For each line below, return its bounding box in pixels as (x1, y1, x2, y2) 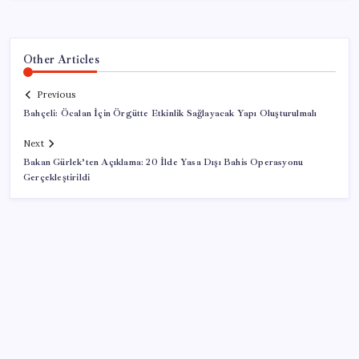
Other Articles (23, 51, 99, 67)
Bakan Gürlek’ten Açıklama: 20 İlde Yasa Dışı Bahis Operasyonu (23, 156, 304, 169)
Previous (37, 89, 75, 101)
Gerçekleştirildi (23, 171, 91, 184)
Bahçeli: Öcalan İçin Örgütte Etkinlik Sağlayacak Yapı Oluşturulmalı (23, 107, 317, 120)
